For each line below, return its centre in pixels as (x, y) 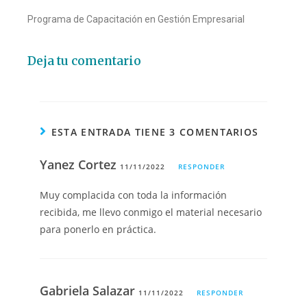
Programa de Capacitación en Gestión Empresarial (136, 20)
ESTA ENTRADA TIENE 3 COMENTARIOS (155, 132)
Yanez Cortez (80, 165)
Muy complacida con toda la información (134, 195)
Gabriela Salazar (89, 291)
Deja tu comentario (84, 61)
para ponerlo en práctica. (98, 230)
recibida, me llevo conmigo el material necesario (151, 212)
